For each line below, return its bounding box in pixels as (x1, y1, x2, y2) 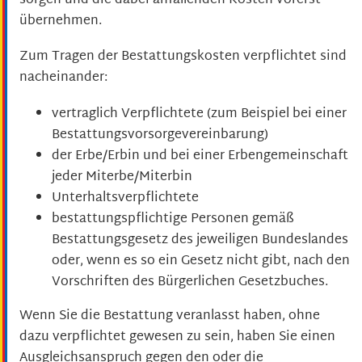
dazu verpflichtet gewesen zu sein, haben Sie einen (19, 325, 335, 349)
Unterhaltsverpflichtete (52, 186, 199, 210)
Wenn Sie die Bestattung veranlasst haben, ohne (19, 304, 320, 328)
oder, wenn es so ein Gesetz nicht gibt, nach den (52, 249, 350, 273)
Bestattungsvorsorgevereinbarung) (52, 123, 268, 147)
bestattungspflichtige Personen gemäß (52, 207, 294, 231)
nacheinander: (19, 66, 107, 90)
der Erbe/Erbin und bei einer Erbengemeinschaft (52, 144, 348, 168)
